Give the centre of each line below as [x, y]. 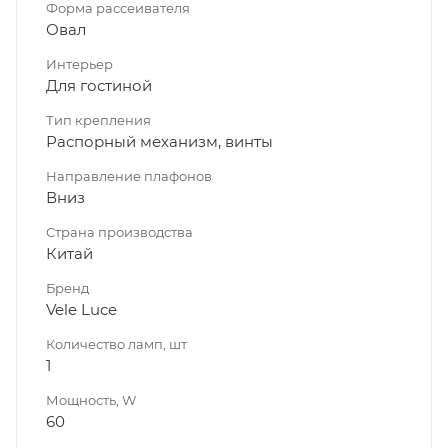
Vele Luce [81, 309]
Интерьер [79, 63]
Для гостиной [99, 85]
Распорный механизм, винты [159, 141]
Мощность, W [91, 399]
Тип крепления [98, 119]
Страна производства [119, 231]
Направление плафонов [129, 175]
